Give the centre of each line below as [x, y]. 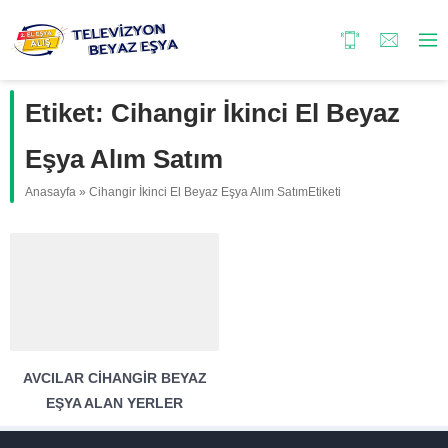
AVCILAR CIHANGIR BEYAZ [114, 377]
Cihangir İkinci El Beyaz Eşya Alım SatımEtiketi [215, 192]
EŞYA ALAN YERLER [114, 402]
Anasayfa [50, 192]
